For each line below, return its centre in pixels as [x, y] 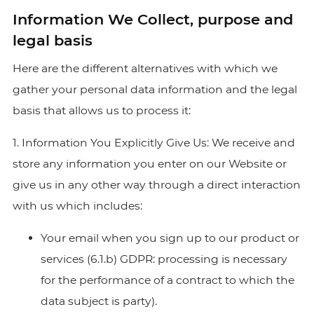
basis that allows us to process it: [101, 110]
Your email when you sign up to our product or [170, 238]
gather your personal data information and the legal [155, 89]
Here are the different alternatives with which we [145, 68]
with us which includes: [77, 206]
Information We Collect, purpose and [152, 19]
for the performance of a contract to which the [167, 280]
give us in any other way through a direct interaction [156, 185]
